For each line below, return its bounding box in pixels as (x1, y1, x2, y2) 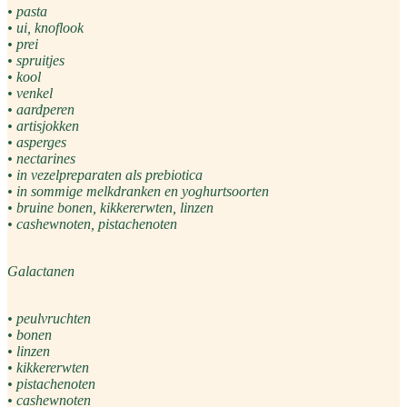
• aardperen (7, 102, 74, 118)
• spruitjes (7, 53, 65, 69)
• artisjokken (7, 118, 79, 134)
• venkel (7, 85, 53, 102)
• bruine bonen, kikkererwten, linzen (7, 200, 213, 216)
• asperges (7, 134, 66, 151)
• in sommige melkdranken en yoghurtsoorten (7, 184, 269, 200)
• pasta (7, 4, 47, 20)
